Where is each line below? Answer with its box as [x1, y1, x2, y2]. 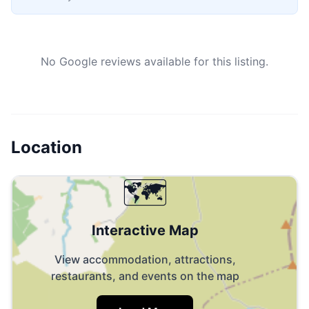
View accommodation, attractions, [54, 252, 236, 266]
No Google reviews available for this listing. [41, 54, 268, 68]
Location [11, 137, 82, 157]
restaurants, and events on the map [50, 268, 239, 283]
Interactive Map [91, 221, 199, 239]
